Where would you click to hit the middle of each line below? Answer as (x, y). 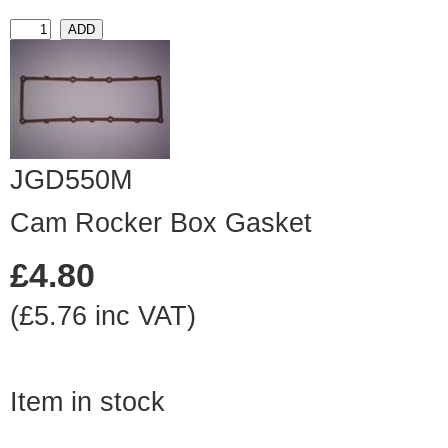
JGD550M (71, 180)
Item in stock (87, 402)
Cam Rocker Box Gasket (161, 223)
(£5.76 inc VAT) (103, 316)
